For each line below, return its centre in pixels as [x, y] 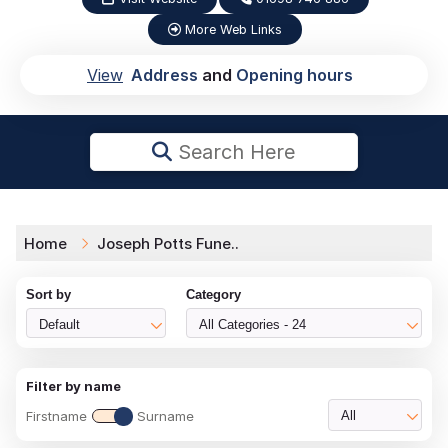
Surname [165, 415]
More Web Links [231, 29]
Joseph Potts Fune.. [168, 243]
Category [213, 294]
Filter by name [73, 385]
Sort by [48, 294]
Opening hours [294, 74]
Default [59, 324]
